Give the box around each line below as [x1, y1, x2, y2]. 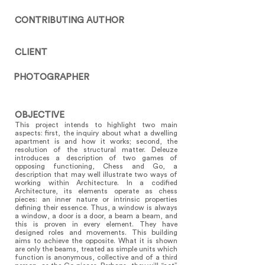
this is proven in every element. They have [15, 221, 177, 228]
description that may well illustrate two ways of [15, 171, 177, 178]
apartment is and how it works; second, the [15, 138, 177, 145]
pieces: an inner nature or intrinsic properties [15, 196, 177, 203]
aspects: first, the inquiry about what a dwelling [15, 130, 177, 137]
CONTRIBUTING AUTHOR [15, 16, 124, 25]
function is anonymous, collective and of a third [15, 254, 177, 261]
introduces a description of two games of [15, 154, 177, 161]
